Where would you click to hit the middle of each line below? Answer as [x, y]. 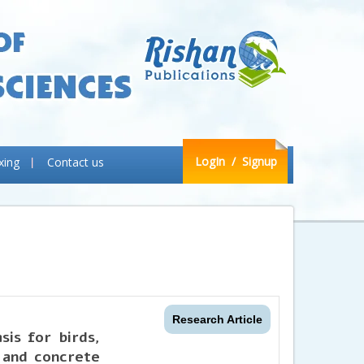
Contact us [76, 162]
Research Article [217, 319]
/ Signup [253, 161]
